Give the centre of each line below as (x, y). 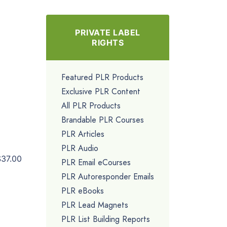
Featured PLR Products (102, 77)
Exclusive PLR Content (101, 91)
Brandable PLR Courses (103, 120)
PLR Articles (83, 134)
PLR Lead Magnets (95, 205)
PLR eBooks (83, 191)
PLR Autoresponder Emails (108, 176)
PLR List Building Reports (106, 219)
